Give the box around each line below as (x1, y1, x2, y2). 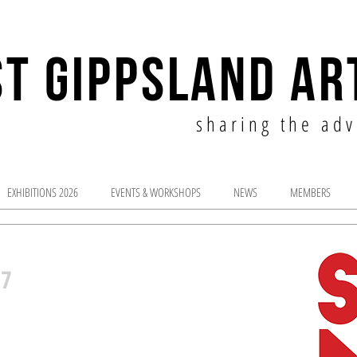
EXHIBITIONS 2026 (6, 184, 78, 200)
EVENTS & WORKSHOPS (110, 184, 201, 200)
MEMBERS (289, 184, 331, 200)
